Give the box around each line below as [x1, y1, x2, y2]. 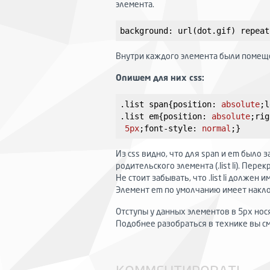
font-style [144, 124, 192, 134]
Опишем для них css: [116, 74, 204, 83]
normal [197, 124, 231, 134]
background [120, 26, 168, 36]
